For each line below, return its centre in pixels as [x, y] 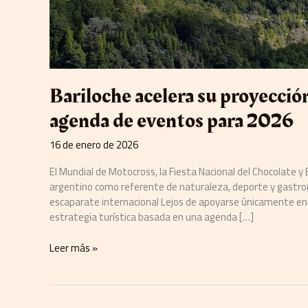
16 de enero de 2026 [94, 145]
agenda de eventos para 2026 [172, 121]
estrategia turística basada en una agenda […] [152, 217]
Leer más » [74, 247]
